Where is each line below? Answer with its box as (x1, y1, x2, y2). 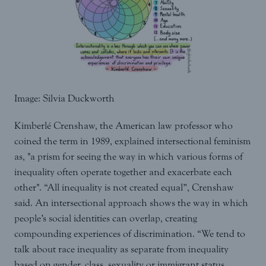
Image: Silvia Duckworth (14, 93, 115, 104)
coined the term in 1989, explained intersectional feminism (14, 135, 251, 147)
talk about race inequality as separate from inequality (14, 243, 229, 255)
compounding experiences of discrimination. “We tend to (14, 228, 245, 240)
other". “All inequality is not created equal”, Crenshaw (14, 182, 234, 194)
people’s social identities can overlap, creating (14, 213, 197, 224)
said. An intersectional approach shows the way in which (14, 197, 248, 209)
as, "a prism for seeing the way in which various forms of (14, 151, 243, 163)
